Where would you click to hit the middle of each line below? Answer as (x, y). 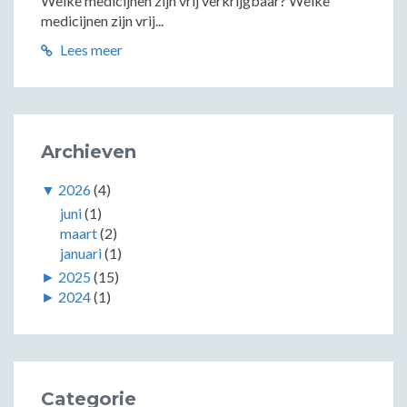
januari (80, 253)
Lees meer (90, 50)
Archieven (89, 152)
